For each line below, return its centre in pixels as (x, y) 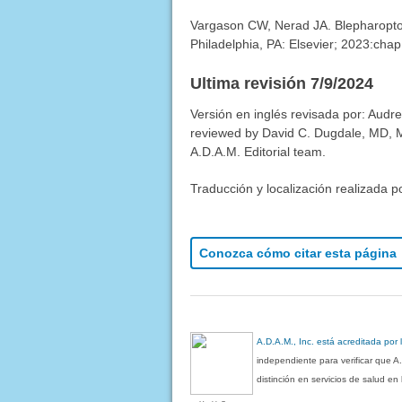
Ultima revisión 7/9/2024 (281, 84)
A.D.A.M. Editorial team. (258, 152)
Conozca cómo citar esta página (297, 253)
